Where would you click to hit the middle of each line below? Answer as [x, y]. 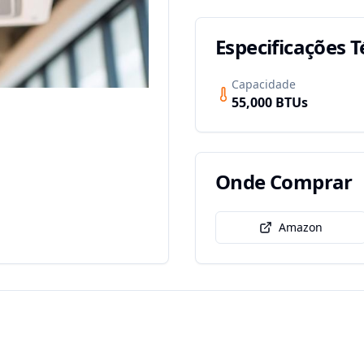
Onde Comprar [284, 182]
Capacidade [264, 84]
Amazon [301, 227]
